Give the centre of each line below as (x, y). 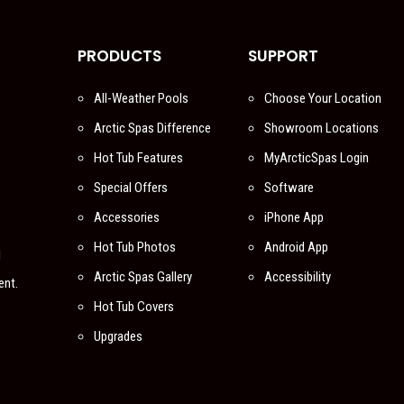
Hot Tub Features (138, 157)
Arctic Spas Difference (152, 128)
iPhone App (294, 217)
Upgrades (118, 336)
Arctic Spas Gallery (142, 276)
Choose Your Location (323, 98)
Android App (297, 247)
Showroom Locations (322, 128)
